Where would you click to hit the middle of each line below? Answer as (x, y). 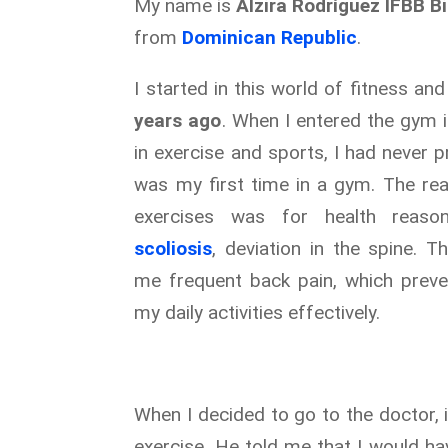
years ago (178, 121)
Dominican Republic (270, 38)
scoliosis (173, 249)
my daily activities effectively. (257, 313)
